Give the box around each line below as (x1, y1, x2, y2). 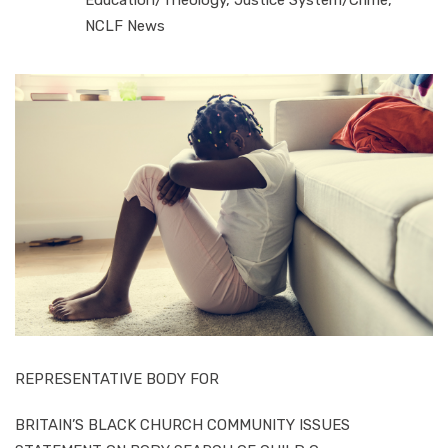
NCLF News (85, 16, 165, 35)
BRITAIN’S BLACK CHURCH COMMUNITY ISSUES (15, 415, 350, 434)
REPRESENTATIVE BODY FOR (15, 369, 219, 388)
